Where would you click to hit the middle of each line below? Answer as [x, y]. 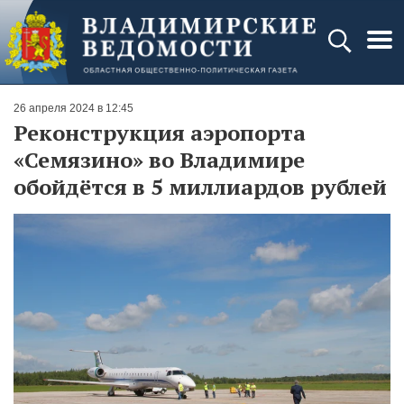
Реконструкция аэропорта [160, 133]
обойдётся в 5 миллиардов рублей [200, 187]
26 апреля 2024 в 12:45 [73, 108]
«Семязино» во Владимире [159, 160]
